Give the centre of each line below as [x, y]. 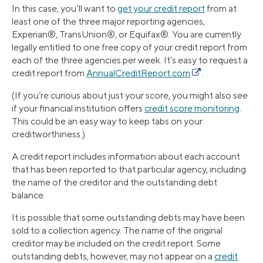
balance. [28, 195]
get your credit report [161, 9]
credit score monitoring [192, 109]
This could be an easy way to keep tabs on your [107, 122]
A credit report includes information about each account [126, 157]
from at [221, 9]
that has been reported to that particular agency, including [129, 170]
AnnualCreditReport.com [138, 73]
